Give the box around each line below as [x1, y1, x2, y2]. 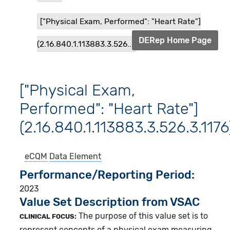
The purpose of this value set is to [76, 211, 208, 221]
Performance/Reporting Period [20, 168, 192, 182]
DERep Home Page [138, 35, 212, 46]
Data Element [49, 151, 102, 162]
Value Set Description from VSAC [20, 195, 200, 209]
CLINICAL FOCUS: [20, 213, 77, 221]
